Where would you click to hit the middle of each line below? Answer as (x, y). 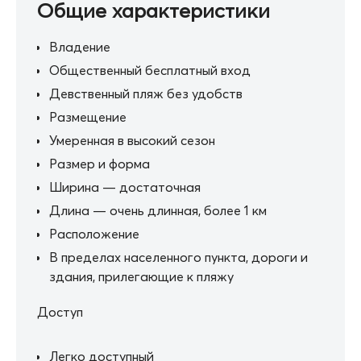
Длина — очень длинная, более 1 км (158, 210)
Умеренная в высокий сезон (132, 140)
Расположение (94, 233)
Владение (80, 46)
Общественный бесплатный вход (150, 70)
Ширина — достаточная (125, 187)
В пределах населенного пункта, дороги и (178, 257)
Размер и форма (100, 163)
